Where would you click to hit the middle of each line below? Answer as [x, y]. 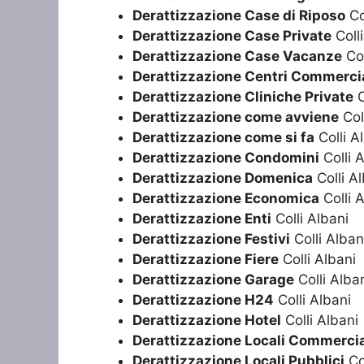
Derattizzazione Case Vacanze [237, 56]
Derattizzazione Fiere [206, 260]
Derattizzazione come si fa [223, 138]
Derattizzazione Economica [226, 199]
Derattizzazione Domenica [223, 178]
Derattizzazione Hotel [207, 321]
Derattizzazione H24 [203, 300]
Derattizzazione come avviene [236, 117]
